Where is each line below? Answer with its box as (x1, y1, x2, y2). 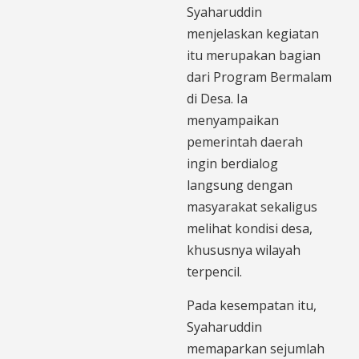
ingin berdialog (187, 154, 278, 172)
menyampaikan (187, 111, 279, 129)
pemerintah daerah (187, 132, 303, 151)
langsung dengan (187, 175, 292, 194)
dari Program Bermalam (187, 67, 332, 86)
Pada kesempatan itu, (187, 296, 317, 314)
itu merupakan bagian (187, 46, 321, 64)
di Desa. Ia (187, 89, 248, 107)
